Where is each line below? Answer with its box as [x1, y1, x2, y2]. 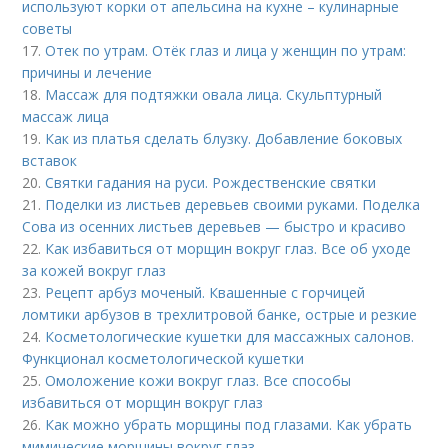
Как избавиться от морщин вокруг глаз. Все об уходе [45, 239, 412, 259]
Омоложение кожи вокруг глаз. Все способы [45, 371, 352, 391]
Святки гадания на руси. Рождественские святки [45, 173, 377, 193]
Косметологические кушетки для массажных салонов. [45, 327, 415, 347]
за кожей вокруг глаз [22, 261, 167, 281]
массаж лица [22, 107, 110, 127]
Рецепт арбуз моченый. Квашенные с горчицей [45, 283, 366, 303]
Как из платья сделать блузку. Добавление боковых [45, 129, 403, 149]
